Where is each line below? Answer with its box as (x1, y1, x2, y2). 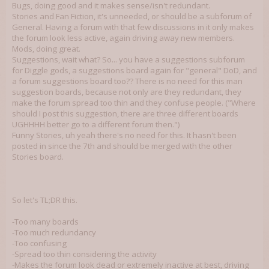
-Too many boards (12, 216, 79, 227)
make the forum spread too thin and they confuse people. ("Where (12, 97, 256, 108)
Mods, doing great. (12, 43, 80, 54)
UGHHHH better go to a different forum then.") (12, 119, 180, 130)
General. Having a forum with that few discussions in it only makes (12, 22, 254, 32)
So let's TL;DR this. (12, 195, 77, 205)
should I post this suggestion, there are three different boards (12, 108, 238, 119)
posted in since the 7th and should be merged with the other (12, 141, 232, 151)
